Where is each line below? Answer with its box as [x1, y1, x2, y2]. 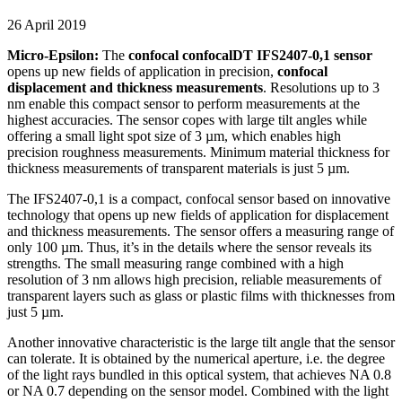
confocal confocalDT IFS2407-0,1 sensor [128, 47, 372, 63]
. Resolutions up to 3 [263, 79, 380, 95]
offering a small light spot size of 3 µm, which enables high [7, 127, 341, 144]
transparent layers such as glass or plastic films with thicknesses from [7, 287, 395, 303]
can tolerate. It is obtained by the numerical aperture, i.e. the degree [7, 350, 385, 366]
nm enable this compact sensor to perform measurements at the [7, 95, 360, 111]
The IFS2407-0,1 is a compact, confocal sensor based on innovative [7, 190, 390, 206]
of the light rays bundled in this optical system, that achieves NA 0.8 [7, 366, 391, 382]
